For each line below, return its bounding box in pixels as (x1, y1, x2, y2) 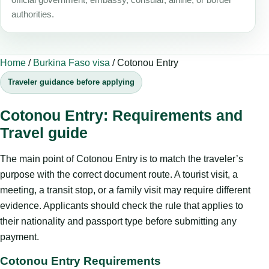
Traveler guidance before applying (8, 77, 134, 86)
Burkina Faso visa (33, 57, 110, 68)
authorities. (11, 9, 54, 19)
